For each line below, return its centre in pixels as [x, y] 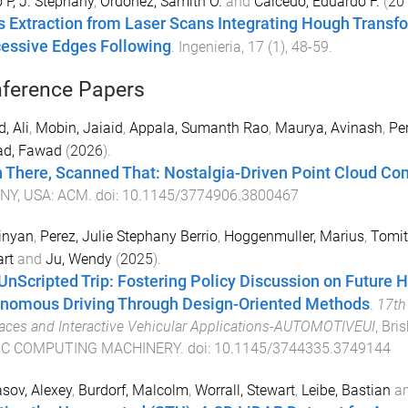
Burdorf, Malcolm [133, 390]
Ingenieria [209, 47]
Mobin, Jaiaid [79, 128]
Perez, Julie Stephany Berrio [128, 236]
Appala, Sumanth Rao [199, 128]
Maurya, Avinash [328, 128]
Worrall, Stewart [245, 390]
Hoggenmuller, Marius [294, 236]
